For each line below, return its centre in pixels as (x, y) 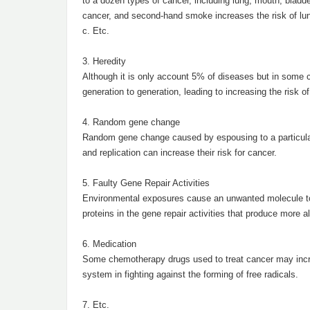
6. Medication (109, 244)
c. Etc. (96, 31)
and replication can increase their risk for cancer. (180, 153)
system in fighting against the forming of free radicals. (190, 274)
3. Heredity (104, 61)
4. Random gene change (131, 122)
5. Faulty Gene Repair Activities (146, 183)
